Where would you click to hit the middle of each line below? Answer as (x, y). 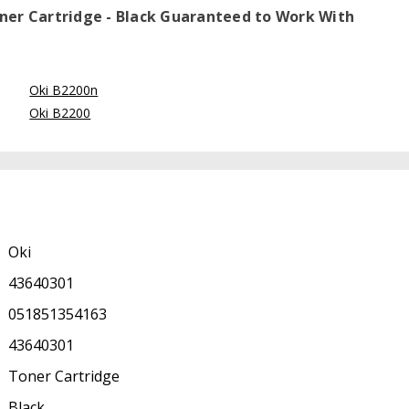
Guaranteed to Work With (255, 17)
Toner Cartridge (63, 377)
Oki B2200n (64, 90)
